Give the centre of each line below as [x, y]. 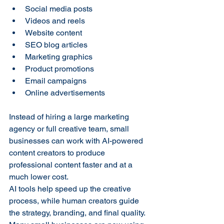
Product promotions [59, 68]
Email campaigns [56, 80]
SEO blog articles [56, 44]
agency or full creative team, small [70, 128]
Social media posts [59, 8]
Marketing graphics [59, 56]
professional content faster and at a [72, 164]
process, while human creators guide [75, 200]
